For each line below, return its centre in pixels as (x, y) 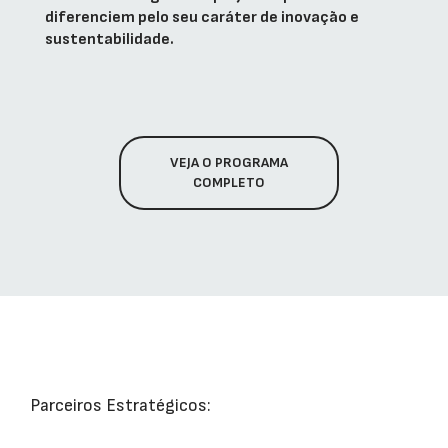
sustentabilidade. (109, 39)
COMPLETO (229, 182)
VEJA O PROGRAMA (229, 162)
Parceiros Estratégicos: (120, 406)
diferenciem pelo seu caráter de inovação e (202, 17)
